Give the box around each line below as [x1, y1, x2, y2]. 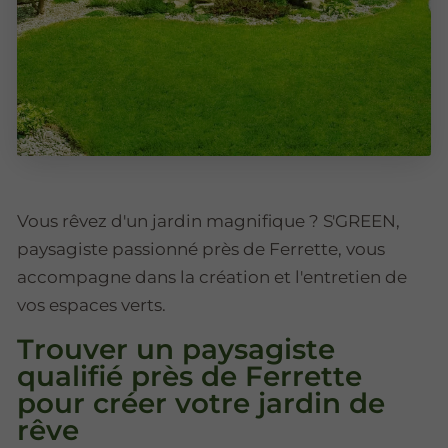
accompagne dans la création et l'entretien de [17, 266, 407, 287]
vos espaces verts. [17, 294, 166, 315]
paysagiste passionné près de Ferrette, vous [17, 238, 385, 259]
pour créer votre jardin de [17, 385, 385, 420]
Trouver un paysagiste [17, 331, 335, 366]
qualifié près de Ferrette [17, 358, 362, 393]
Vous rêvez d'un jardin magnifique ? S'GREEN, [17, 210, 400, 231]
